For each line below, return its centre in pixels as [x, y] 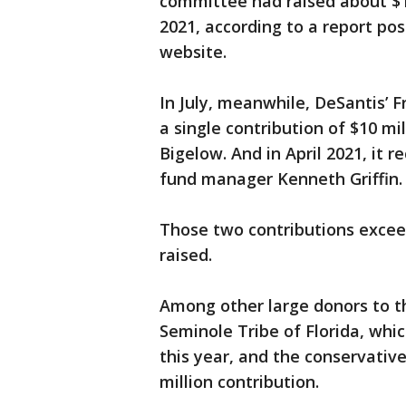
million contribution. [239, 382]
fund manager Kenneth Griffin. [281, 179]
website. [193, 52]
